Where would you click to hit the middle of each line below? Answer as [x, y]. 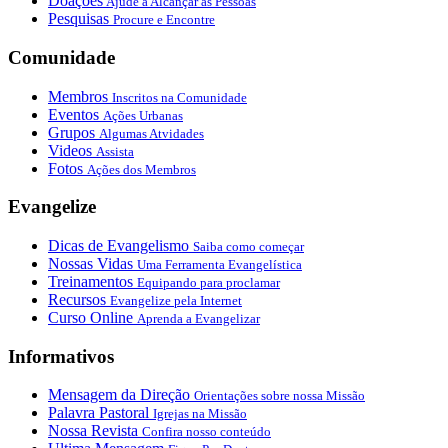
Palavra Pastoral [100, 413]
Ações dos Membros [141, 169]
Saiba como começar [248, 247]
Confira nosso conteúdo [206, 432]
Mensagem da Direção [121, 395]
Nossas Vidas [92, 264]
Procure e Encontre [164, 20]
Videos [72, 150]
